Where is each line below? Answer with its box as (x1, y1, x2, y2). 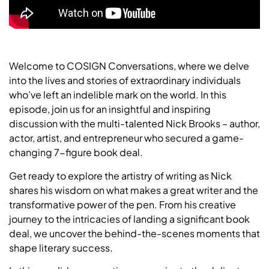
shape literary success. (9, 241, 113, 254)
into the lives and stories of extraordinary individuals (9, 74, 241, 87)
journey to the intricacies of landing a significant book (9, 212, 250, 225)
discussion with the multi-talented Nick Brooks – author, (9, 117, 260, 130)
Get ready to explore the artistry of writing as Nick (9, 169, 232, 182)
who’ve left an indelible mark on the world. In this (9, 88, 226, 101)
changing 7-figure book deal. (9, 146, 143, 159)
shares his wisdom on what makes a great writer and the (9, 183, 258, 196)
